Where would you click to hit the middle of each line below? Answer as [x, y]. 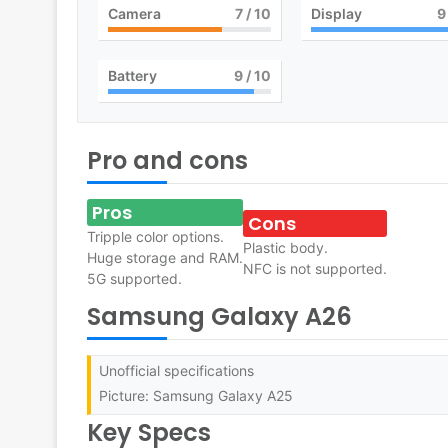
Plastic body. [285, 247]
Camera [134, 14]
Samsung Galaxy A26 [219, 317]
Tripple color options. [155, 237]
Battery [132, 76]
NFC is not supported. [315, 268]
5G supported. [134, 279]
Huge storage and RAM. [165, 258]
